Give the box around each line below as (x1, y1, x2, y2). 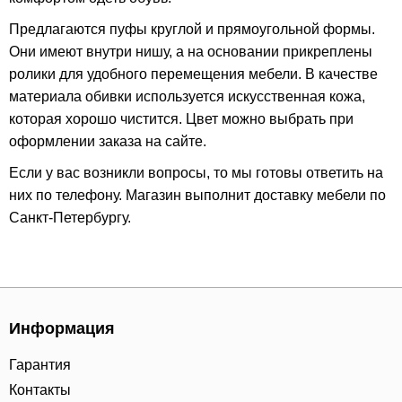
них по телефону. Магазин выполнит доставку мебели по (9, 188, 386, 203)
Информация (9, 319, 115, 337)
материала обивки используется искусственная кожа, (9, 89, 365, 104)
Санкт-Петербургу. (9, 210, 131, 225)
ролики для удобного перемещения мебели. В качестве (9, 66, 378, 82)
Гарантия (9, 357, 71, 372)
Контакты (9, 382, 71, 398)
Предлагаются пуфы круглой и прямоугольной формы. (9, 22, 375, 37)
